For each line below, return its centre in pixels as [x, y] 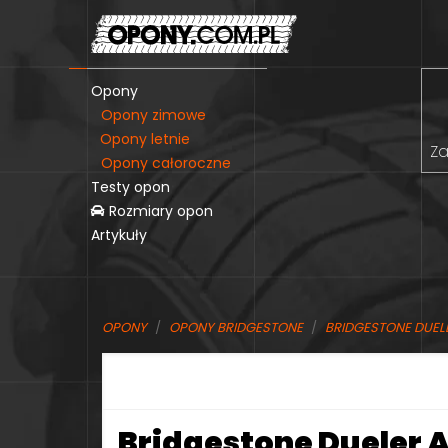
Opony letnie [145, 138]
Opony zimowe [153, 114]
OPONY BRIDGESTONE [236, 327]
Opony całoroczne [166, 162]
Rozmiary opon [159, 210]
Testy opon [130, 186]
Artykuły [119, 234]
